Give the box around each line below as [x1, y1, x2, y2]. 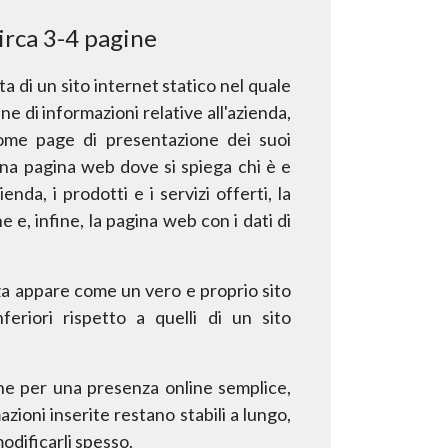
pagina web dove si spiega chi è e [23, 154, 292, 177]
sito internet [60, 73, 159, 96]
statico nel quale [162, 73, 292, 96]
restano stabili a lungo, [114, 402, 292, 425]
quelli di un [155, 305, 252, 328]
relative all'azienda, [143, 100, 292, 123]
